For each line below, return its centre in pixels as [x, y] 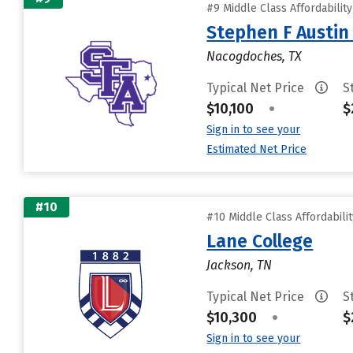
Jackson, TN [240, 265]
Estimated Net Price [257, 149]
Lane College [260, 241]
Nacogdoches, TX [255, 56]
